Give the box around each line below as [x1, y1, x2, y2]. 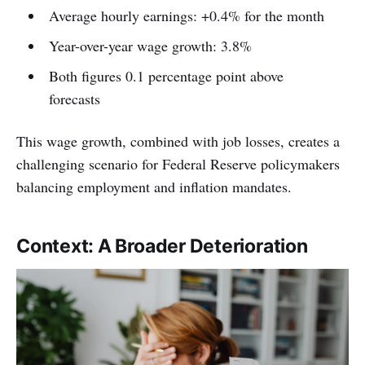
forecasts [48, 89, 100, 109]
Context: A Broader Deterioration [16, 235, 308, 258]
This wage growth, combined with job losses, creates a [16, 131, 340, 152]
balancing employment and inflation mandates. [16, 177, 292, 197]
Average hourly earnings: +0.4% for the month [48, 6, 324, 26]
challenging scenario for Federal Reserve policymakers [16, 154, 340, 174]
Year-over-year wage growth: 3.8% [48, 36, 252, 56]
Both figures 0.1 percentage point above [48, 66, 284, 86]
